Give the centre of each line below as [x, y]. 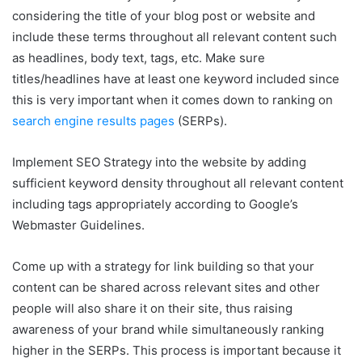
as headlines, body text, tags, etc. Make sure [139, 58]
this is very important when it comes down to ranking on [173, 100]
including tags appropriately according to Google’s [155, 204]
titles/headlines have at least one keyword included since [176, 79]
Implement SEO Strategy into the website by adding [159, 162]
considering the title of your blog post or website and [164, 16]
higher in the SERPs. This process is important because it [177, 350]
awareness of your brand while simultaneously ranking [168, 329]
